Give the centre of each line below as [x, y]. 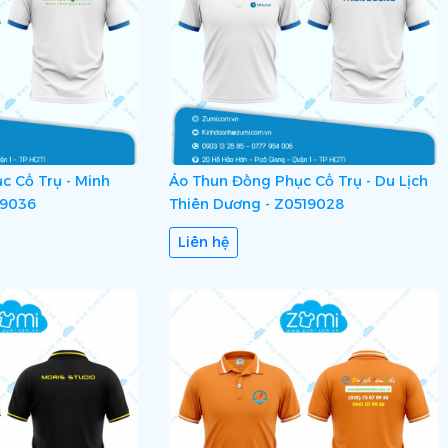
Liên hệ [203, 241]
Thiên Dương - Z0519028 [256, 203]
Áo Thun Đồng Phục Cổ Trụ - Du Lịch [298, 180]
